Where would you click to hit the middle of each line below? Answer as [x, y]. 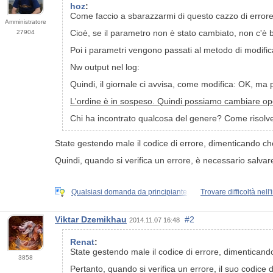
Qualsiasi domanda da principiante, [130, 192]
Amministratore [26, 21]
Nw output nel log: [105, 67]
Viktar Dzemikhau [91, 220]
